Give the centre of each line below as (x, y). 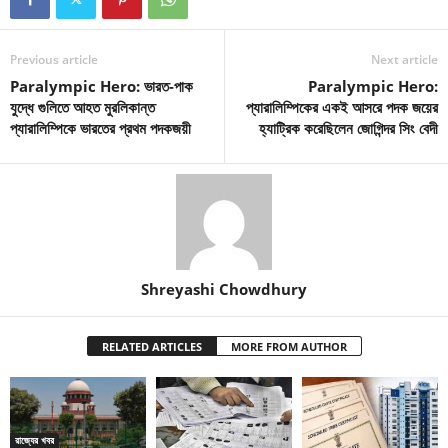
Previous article (54, 59)
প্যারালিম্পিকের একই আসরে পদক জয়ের (342, 106)
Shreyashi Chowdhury (224, 288)
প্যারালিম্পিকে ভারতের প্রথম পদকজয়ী (100, 127)
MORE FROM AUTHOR (288, 346)
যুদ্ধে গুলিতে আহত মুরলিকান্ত (82, 106)
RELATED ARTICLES (151, 346)
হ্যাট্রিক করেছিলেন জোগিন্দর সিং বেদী (348, 127)
